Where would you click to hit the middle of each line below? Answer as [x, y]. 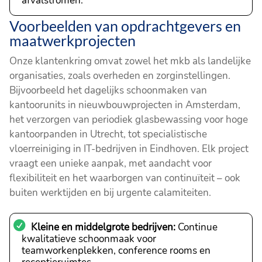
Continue [197, 227]
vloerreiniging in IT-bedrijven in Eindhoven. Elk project [129, 149]
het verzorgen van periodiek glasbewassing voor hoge [129, 119]
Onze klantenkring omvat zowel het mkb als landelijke [130, 61]
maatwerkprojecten [73, 40]
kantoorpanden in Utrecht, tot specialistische [108, 134]
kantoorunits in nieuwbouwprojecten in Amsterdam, [125, 105]
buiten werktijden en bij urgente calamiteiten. [111, 192]
